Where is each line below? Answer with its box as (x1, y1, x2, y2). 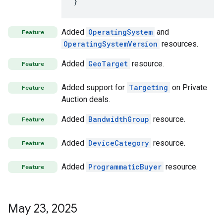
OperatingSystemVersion (63, 39, 158, 49)
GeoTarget (88, 59, 128, 68)
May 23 (8, 201, 46, 216)
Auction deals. (61, 95, 110, 104)
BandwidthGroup (88, 114, 149, 124)
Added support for (61, 83, 127, 92)
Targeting (129, 83, 168, 92)
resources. (160, 39, 198, 49)
